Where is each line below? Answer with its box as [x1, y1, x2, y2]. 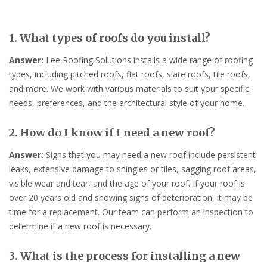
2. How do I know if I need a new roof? [9, 125, 215, 139]
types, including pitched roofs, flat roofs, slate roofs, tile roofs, [9, 69, 250, 80]
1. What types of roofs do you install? [9, 31, 210, 45]
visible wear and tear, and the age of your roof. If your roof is [9, 177, 245, 189]
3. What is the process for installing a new [9, 249, 240, 263]
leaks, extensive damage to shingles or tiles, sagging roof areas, [9, 163, 256, 175]
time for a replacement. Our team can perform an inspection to [9, 206, 253, 218]
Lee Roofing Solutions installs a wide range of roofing [44, 54, 253, 66]
